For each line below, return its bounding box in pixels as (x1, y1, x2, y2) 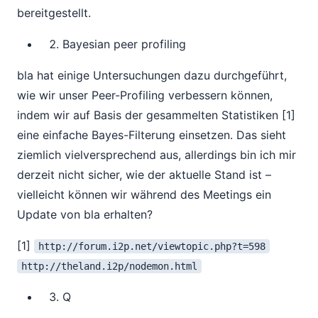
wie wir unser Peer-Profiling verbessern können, (17, 88, 273, 102)
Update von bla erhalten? (17, 207, 153, 221)
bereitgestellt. (17, 6, 91, 20)
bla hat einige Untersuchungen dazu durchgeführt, (17, 68, 287, 82)
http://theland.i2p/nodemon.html (21, 261, 197, 272)
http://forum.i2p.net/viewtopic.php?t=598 (38, 241, 265, 252)
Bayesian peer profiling (62, 37, 186, 51)
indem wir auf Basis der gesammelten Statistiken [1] (17, 108, 295, 122)
